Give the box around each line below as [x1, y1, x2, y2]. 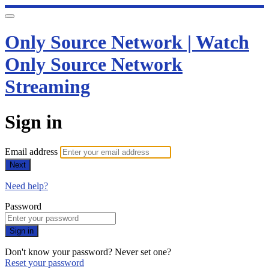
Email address [5, 147, 60, 157]
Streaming [5, 76, 90, 98]
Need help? [5, 181, 48, 192]
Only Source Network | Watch [5, 31, 249, 53]
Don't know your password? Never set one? [5, 247, 171, 258]
